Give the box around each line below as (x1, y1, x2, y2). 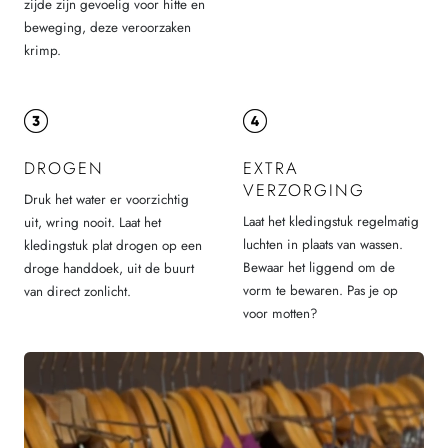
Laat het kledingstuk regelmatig (242, 212, 419, 232)
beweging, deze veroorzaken (24, 17, 191, 37)
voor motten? (242, 304, 318, 324)
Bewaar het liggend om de (242, 258, 395, 278)
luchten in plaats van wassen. (242, 235, 403, 255)
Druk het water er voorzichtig (24, 190, 189, 210)
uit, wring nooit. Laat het (24, 213, 161, 233)
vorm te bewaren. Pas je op (242, 281, 398, 301)
